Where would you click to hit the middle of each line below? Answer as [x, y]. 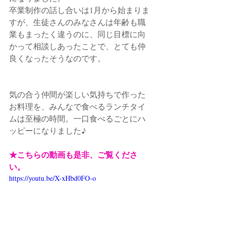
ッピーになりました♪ [48, 130]
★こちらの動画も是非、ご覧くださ [73, 154]
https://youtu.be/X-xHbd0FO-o [52, 178]
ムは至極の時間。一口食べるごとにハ [77, 118]
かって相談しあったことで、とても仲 [77, 46]
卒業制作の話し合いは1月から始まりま [79, 10]
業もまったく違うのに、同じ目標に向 [77, 34]
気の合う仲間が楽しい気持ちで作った [77, 94]
